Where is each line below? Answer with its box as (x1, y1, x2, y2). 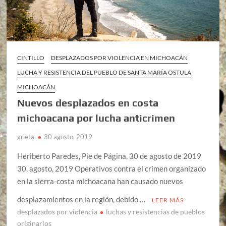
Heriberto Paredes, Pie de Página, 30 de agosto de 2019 (17, 151, 202, 160)
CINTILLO (17, 53, 45, 62)
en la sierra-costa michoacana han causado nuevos (17, 176, 184, 186)
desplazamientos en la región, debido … (17, 194, 147, 204)
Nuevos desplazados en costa (17, 96, 159, 108)
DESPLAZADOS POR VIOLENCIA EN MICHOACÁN (51, 53, 188, 62)
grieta (17, 132, 35, 141)
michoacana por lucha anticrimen (17, 111, 176, 124)
